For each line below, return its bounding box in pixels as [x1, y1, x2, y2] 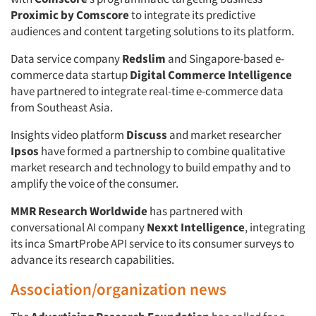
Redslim [122, 51, 166, 66]
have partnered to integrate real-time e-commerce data [11, 83, 284, 99]
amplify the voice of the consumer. [11, 176, 183, 191]
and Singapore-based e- [166, 51, 284, 66]
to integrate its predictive [129, 7, 255, 23]
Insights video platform [11, 127, 126, 142]
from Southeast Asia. [11, 99, 117, 115]
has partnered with [147, 203, 243, 219]
